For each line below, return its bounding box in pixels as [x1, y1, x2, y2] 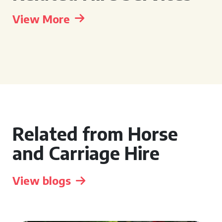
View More [12, 12, 70, 26]
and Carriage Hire [12, 142, 160, 164]
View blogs [12, 173, 71, 187]
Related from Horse [12, 122, 178, 145]
